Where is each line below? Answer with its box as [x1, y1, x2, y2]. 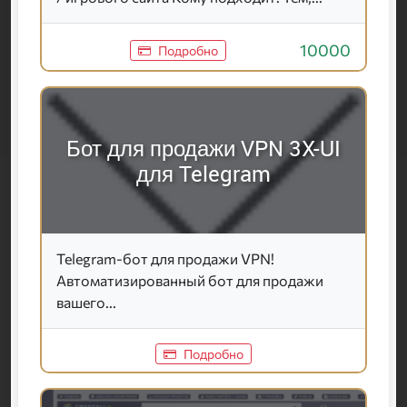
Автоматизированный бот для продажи [56, 272, 323, 290]
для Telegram [136, 159, 271, 189]
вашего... [56, 293, 116, 312]
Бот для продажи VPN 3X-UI [66, 134, 341, 164]
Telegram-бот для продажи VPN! [56, 250, 274, 268]
